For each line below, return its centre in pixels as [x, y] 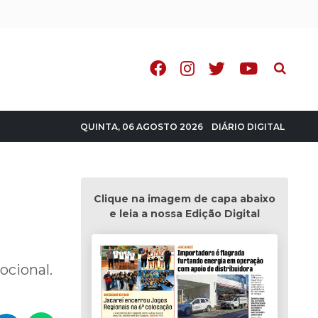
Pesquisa [292, 64]
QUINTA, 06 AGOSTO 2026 [142, 127]
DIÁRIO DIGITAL [248, 126]
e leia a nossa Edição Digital [184, 214]
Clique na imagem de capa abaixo [184, 199]
